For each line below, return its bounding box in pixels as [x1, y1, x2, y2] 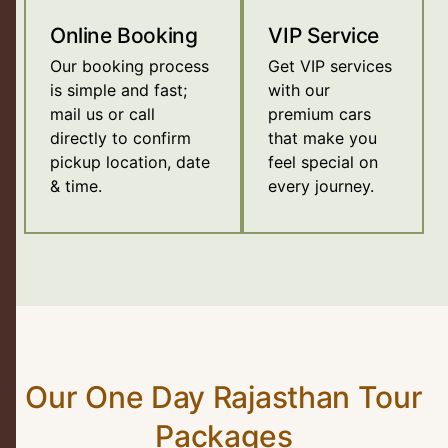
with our [268, 80, 331, 101]
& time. [50, 176, 102, 197]
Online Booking [50, 23, 198, 49]
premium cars [268, 104, 372, 125]
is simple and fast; [50, 80, 187, 101]
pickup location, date [50, 152, 210, 173]
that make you [268, 128, 378, 149]
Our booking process [50, 56, 209, 77]
